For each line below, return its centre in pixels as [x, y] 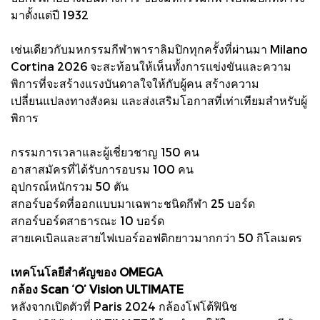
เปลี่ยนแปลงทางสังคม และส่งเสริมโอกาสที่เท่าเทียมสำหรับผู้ [159, 100]
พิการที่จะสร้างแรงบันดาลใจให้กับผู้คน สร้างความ [135, 83]
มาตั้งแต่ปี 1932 [50, 14]
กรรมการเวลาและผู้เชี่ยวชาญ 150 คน [105, 151]
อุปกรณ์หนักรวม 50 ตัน [70, 186]
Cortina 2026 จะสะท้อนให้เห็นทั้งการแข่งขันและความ [151, 66]
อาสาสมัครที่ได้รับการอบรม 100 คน [102, 169]
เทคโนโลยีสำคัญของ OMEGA [87, 271]
